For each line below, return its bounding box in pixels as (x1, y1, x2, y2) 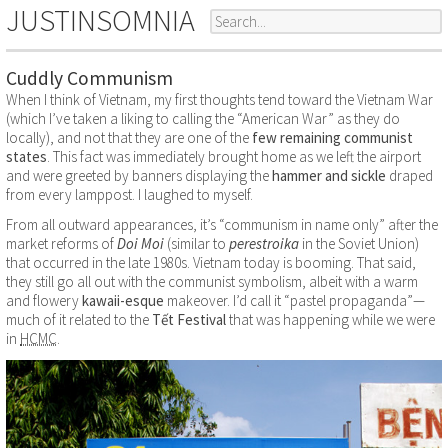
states (6, 147, 47, 166)
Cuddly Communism (6, 66, 173, 90)
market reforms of (6, 234, 117, 254)
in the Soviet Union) (299, 234, 419, 254)
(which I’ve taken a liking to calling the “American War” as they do (6, 109, 400, 128)
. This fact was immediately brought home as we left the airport (47, 147, 421, 166)
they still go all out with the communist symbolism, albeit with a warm (6, 272, 418, 292)
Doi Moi (117, 234, 164, 254)
